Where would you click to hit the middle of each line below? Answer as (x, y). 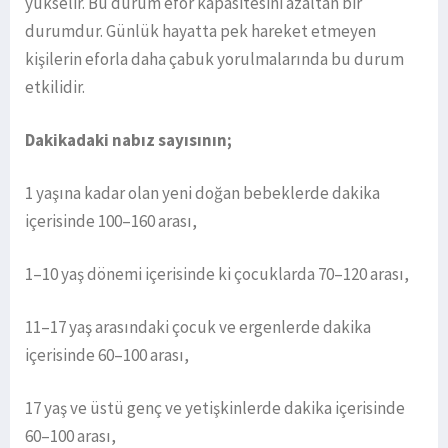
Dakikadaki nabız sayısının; (128, 139)
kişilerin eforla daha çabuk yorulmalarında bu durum (214, 58)
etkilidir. (55, 86)
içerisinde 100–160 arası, (111, 220)
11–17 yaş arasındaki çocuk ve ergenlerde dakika (198, 326)
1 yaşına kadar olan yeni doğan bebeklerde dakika (202, 192)
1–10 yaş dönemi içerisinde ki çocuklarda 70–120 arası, (217, 273)
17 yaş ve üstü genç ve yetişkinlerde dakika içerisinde (215, 407)
